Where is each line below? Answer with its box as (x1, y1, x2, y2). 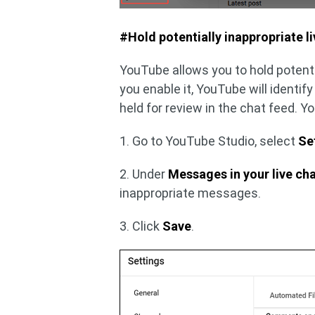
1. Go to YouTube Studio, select (120, 134, 299, 149)
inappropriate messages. (120, 186, 262, 201)
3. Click (120, 219, 163, 234)
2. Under (120, 167, 169, 182)
